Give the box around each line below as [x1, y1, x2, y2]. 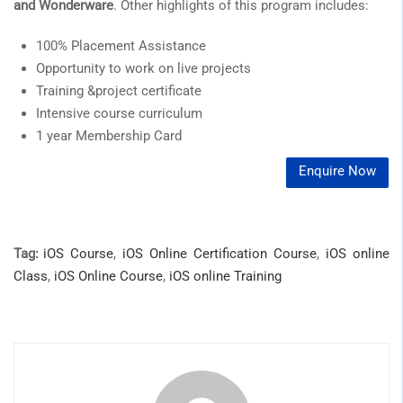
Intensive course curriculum [36, 104, 202, 121]
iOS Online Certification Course [122, 245, 317, 262]
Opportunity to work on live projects [36, 59, 251, 76]
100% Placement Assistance [36, 37, 206, 54]
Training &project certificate [36, 82, 201, 99]
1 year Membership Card [36, 127, 182, 144]
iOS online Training [169, 267, 282, 284]
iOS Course [43, 245, 113, 262]
